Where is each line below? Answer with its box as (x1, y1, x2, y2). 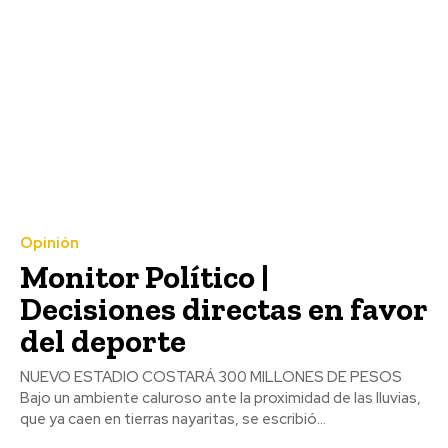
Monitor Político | (20, 258, 269, 297)
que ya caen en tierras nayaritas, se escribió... (20, 409, 326, 430)
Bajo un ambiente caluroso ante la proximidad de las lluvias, (20, 388, 421, 409)
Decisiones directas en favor (20, 290, 428, 329)
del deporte (20, 322, 186, 361)
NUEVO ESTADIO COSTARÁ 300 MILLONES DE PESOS (20, 367, 402, 388)
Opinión (20, 233, 79, 254)
